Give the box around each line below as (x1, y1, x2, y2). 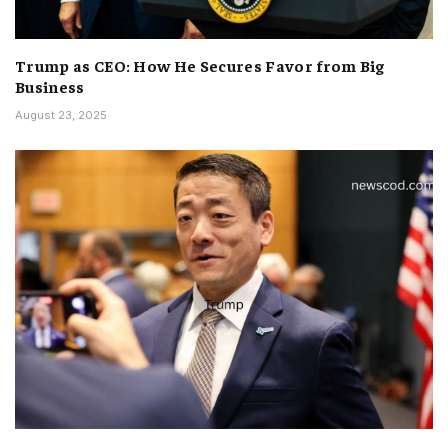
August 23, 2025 (15, 108, 107, 123)
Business (15, 76, 85, 97)
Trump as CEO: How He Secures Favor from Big (15, 55, 385, 76)
